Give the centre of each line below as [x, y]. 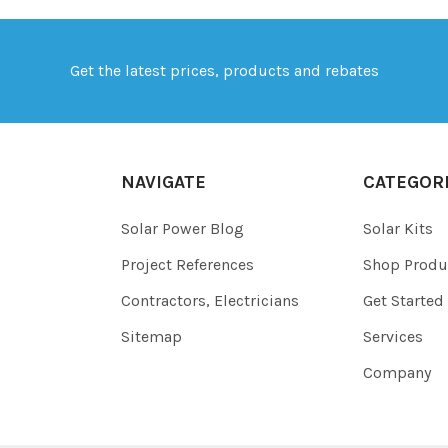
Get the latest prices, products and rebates [224, 70]
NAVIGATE [164, 181]
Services [392, 336]
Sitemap [152, 336]
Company [396, 372]
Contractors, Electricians [210, 300]
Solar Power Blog [183, 228]
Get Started [403, 300]
